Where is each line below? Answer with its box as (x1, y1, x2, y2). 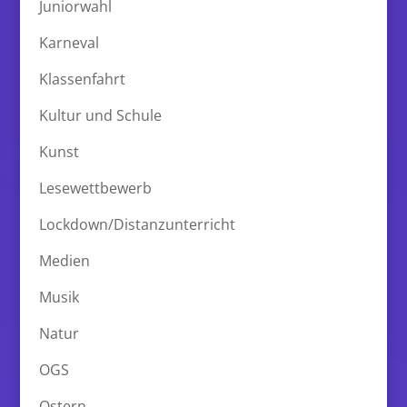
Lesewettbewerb (38, 177, 152, 198)
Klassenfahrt (38, 68, 125, 89)
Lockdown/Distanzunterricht (38, 213, 235, 234)
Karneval (38, 32, 99, 53)
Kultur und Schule (38, 104, 162, 125)
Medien (38, 250, 90, 271)
